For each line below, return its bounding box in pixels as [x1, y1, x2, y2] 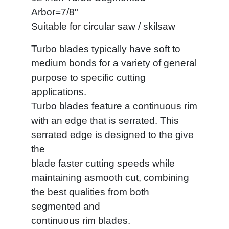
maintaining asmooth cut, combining [31, 172, 189, 183]
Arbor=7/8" [31, 7, 78, 17]
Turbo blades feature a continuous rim [31, 101, 197, 111]
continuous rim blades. [31, 215, 133, 226]
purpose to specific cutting [31, 72, 146, 83]
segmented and [31, 201, 100, 212]
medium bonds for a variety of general [31, 58, 197, 68]
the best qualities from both [31, 187, 149, 197]
